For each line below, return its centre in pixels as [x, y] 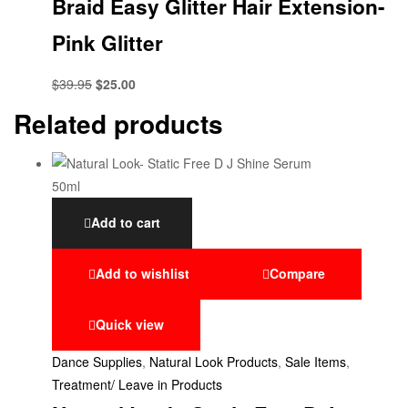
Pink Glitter [107, 43]
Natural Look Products [214, 362]
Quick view [130, 324]
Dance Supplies [97, 362]
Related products [118, 123]
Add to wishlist [143, 273]
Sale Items [316, 362]
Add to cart [126, 223]
